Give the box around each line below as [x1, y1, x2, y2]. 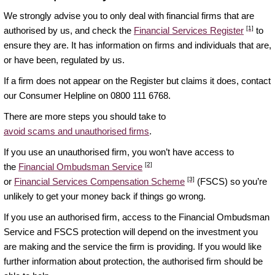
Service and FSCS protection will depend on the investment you [4, 226, 258, 237]
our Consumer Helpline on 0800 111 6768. [4, 90, 171, 101]
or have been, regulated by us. [4, 54, 125, 65]
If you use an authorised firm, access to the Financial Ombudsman [4, 211, 269, 222]
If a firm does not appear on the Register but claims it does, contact [4, 75, 271, 86]
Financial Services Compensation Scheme [14, 176, 185, 187]
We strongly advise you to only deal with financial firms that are [4, 10, 254, 21]
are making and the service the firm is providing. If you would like [4, 241, 261, 252]
